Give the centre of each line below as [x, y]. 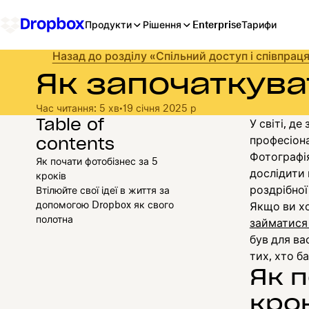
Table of [70, 124]
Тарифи [259, 24]
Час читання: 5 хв [77, 108]
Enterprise [217, 24]
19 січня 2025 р [159, 108]
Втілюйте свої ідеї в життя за [102, 190]
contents [75, 143]
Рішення [162, 24]
